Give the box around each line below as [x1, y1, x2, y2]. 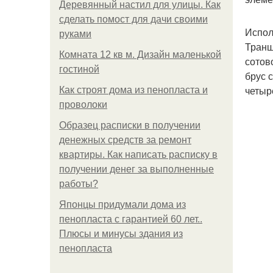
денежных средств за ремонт [59, 135, 191, 145]
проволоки [59, 99, 107, 110]
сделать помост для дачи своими [59, 14, 208, 24]
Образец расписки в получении [59, 120, 200, 130]
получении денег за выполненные [59, 164, 214, 174]
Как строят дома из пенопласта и [59, 85, 208, 95]
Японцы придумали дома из [59, 199, 186, 210]
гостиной [59, 64, 99, 74]
